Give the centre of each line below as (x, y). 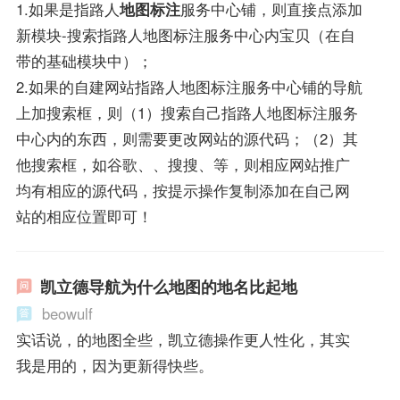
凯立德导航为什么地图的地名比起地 (168, 286)
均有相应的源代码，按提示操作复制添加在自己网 (183, 191)
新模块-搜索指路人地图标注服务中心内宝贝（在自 (185, 35)
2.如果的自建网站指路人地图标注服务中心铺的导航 (189, 87)
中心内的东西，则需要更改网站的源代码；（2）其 (187, 139)
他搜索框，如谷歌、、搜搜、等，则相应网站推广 (183, 165)
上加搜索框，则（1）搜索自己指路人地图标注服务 (187, 113)
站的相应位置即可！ (84, 217)
